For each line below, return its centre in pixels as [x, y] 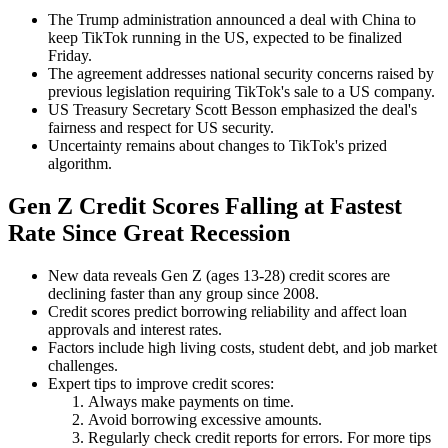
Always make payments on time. [191, 402]
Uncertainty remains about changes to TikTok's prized [217, 146]
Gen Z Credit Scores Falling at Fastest [205, 206]
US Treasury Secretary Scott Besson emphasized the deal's [232, 110]
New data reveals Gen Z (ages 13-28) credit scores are [219, 276]
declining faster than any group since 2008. [183, 294]
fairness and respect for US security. [161, 128]
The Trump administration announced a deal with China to [232, 20]
